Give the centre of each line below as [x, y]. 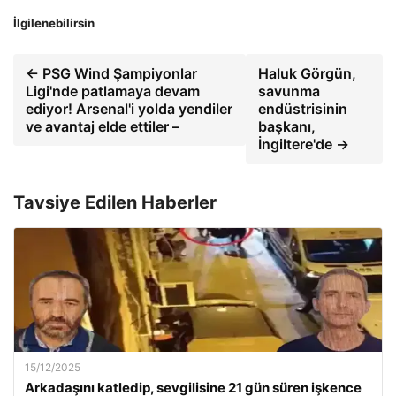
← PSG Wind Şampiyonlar [111, 73]
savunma [289, 91]
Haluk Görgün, [308, 73]
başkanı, [287, 126]
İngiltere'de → [304, 144]
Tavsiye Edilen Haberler [115, 202]
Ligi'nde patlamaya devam [113, 91]
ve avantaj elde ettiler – [103, 126]
